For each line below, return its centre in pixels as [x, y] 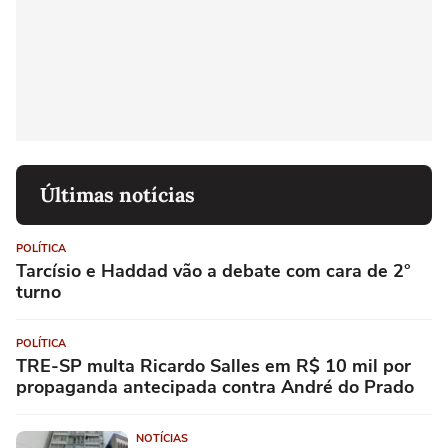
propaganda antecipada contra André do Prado [215, 387]
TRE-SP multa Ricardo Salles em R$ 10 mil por [213, 366]
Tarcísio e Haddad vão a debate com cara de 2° [213, 271]
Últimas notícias [117, 195]
